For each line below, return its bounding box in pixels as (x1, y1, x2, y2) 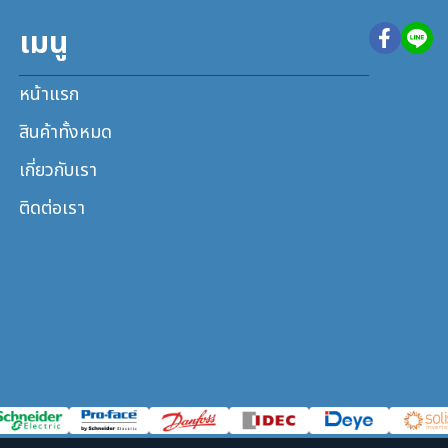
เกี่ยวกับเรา (19, 156, 97, 184)
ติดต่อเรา (19, 194, 85, 222)
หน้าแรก (19, 80, 79, 108)
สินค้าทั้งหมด (19, 118, 112, 146)
